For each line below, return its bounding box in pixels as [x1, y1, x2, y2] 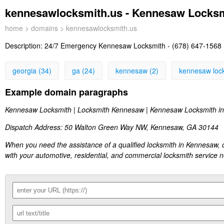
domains [31, 23, 58, 33]
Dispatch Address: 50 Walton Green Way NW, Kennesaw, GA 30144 [5, 122, 218, 132]
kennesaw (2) [115, 65, 158, 75]
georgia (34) [12, 65, 51, 75]
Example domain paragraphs [5, 85, 128, 99]
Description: [5, 40, 44, 50]
